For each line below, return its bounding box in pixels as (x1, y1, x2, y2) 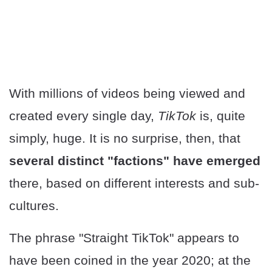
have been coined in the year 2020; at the (9, 253, 251, 268)
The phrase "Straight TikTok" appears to (9, 231, 239, 245)
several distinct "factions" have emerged (9, 154, 260, 168)
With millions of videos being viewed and (9, 86, 245, 101)
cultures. (9, 199, 59, 213)
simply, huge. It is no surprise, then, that (9, 131, 240, 146)
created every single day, (9, 109, 158, 123)
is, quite (196, 109, 245, 123)
